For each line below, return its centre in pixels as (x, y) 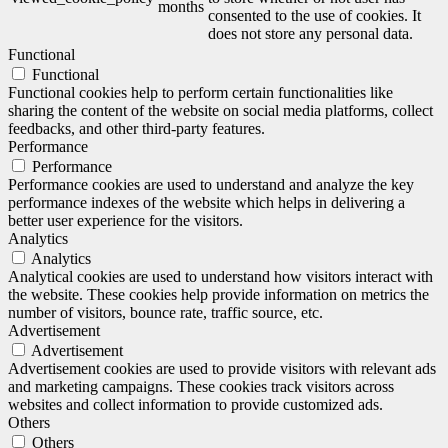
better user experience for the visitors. (125, 221)
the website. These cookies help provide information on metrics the (218, 295)
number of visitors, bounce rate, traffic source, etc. (165, 313)
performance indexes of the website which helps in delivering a (206, 203)
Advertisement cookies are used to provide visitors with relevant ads (222, 369)
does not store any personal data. (310, 34)
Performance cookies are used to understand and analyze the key (211, 185)
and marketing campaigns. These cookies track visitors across (201, 387)
